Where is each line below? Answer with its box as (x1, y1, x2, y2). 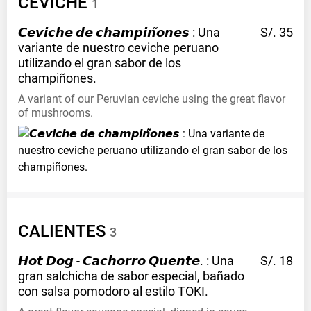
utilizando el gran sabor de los (18, 56, 181, 71)
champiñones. (18, 71, 96, 86)
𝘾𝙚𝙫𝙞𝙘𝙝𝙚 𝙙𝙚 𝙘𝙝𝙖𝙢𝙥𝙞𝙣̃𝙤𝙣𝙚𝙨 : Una (18, 25, 220, 40)
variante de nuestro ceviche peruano (18, 40, 219, 56)
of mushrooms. (18, 106, 93, 120)
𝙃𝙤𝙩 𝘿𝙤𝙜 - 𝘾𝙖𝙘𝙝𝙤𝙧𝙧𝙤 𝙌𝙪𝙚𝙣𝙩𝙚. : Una (18, 253, 234, 269)
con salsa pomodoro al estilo (18, 284, 175, 299)
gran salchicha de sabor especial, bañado (18, 269, 244, 284)
